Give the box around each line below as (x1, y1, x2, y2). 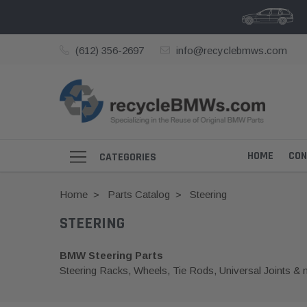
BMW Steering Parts (60, 249, 163, 262)
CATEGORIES (99, 149, 156, 164)
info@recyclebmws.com (175, 44, 287, 56)
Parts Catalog (107, 188, 170, 201)
